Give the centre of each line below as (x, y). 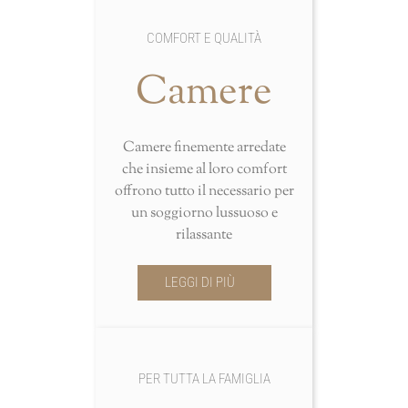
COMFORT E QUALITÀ (204, 39)
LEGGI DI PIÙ (199, 283)
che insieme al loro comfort (204, 170)
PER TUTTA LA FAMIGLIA (204, 379)
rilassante (204, 236)
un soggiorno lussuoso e (204, 214)
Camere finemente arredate (204, 148)
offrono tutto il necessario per (204, 192)
